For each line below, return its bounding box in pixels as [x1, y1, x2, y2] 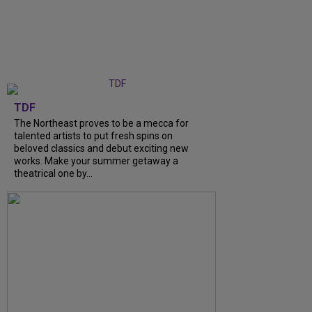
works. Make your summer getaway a [14, 155, 178, 166]
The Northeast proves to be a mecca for [14, 117, 189, 129]
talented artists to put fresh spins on [14, 130, 173, 141]
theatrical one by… [14, 167, 93, 179]
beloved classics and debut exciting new [14, 142, 189, 154]
